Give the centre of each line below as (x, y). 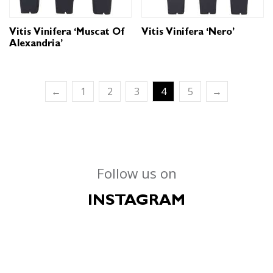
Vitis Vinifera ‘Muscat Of (67, 33)
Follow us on (136, 174)
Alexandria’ (36, 44)
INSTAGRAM (136, 202)
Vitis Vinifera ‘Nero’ (188, 33)
